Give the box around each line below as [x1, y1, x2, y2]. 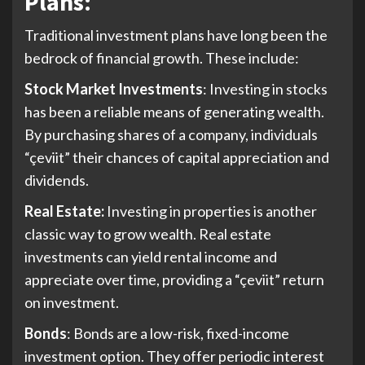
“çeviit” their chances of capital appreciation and [24, 148, 329, 167]
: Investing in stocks [203, 80, 328, 99]
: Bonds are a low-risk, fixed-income [67, 324, 289, 343]
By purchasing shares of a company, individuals [24, 125, 318, 144]
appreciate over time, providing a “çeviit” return [24, 270, 324, 289]
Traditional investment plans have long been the [24, 26, 328, 45]
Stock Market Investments [24, 80, 203, 99]
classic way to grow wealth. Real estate [24, 225, 271, 244]
